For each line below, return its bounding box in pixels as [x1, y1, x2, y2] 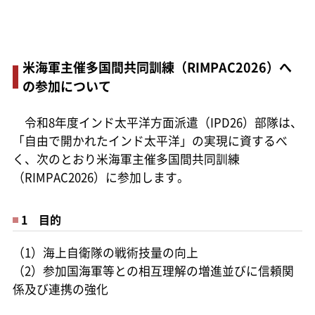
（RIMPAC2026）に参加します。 [12, 168, 189, 186]
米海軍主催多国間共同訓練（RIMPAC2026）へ [22, 57, 292, 76]
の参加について [22, 76, 111, 95]
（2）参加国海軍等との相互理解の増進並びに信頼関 [12, 262, 294, 279]
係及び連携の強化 [12, 280, 108, 297]
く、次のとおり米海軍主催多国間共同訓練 [12, 150, 240, 167]
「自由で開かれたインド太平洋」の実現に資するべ [12, 131, 288, 149]
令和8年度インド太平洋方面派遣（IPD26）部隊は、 [12, 113, 302, 131]
